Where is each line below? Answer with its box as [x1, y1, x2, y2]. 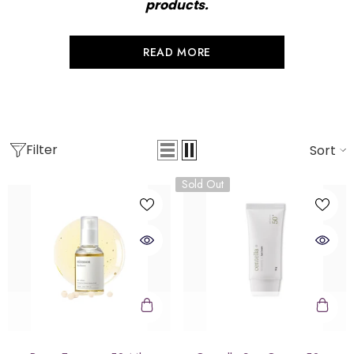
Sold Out [182, 175, 224, 192]
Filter [26, 141, 58, 160]
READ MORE [142, 43, 212, 60]
